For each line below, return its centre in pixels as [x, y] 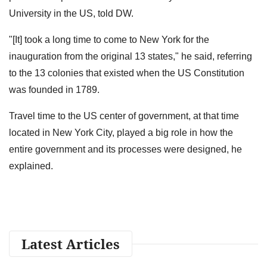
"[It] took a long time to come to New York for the [109, 39]
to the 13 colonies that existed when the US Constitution [127, 73]
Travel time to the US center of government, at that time [124, 116]
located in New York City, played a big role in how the [121, 132]
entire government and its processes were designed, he [125, 149]
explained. [31, 166]
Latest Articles [71, 243]
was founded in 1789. [54, 89]
